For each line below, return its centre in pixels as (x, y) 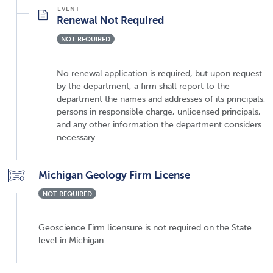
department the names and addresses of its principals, (161, 98)
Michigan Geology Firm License (114, 175)
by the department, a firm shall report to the (143, 86)
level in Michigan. (72, 240)
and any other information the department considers (159, 124)
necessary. (77, 137)
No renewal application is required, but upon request (159, 73)
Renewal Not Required (110, 20)
